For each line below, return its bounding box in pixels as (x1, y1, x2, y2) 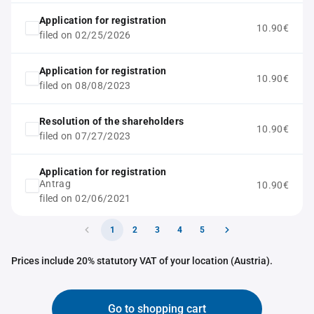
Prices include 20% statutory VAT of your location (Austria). (11, 255, 273, 266)
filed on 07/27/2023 (39, 130, 131, 142)
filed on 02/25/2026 (39, 29, 131, 41)
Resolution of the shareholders (39, 116, 184, 127)
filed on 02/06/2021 (39, 193, 131, 204)
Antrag (39, 178, 71, 189)
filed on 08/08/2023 (39, 80, 131, 91)
